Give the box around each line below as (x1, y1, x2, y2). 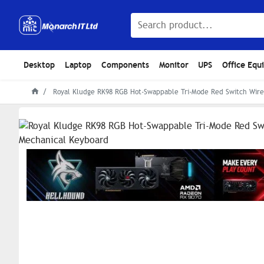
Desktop (24, 59, 55, 70)
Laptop (65, 59, 92, 70)
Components (101, 59, 149, 70)
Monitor (159, 59, 189, 70)
